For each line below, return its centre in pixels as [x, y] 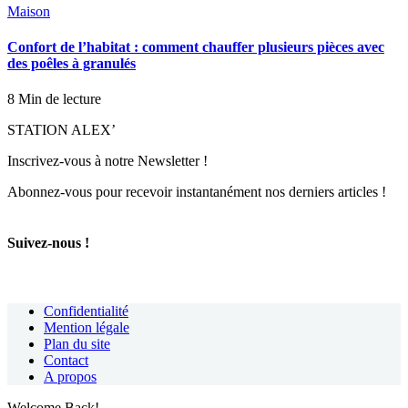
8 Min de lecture [54, 99]
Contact [66, 360]
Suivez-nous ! [48, 242]
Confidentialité [86, 311]
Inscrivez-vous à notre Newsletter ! [107, 161]
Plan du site [77, 343]
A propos [70, 376]
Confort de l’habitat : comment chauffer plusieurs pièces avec [196, 47]
